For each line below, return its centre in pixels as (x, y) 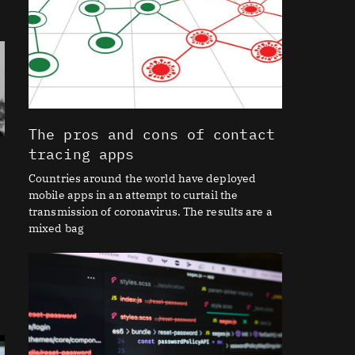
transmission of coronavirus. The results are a (151, 212)
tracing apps (82, 155)
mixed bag (56, 229)
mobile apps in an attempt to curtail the (134, 195)
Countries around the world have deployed (143, 179)
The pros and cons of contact (152, 135)
